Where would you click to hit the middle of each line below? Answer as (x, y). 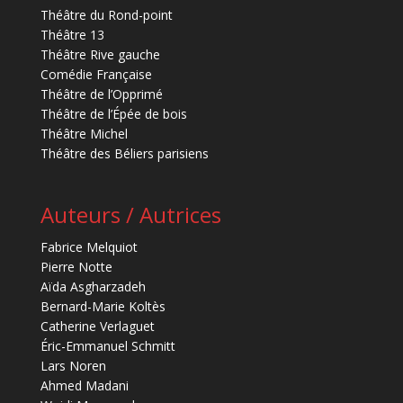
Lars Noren (73, 366)
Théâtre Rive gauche (100, 54)
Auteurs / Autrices (130, 215)
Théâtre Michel (84, 133)
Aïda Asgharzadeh (93, 287)
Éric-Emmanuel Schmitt (107, 346)
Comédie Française (96, 74)
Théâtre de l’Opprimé (101, 94)
